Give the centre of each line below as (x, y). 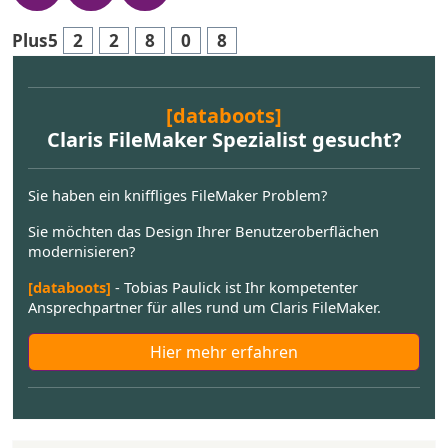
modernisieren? (81, 251)
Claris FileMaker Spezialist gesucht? (224, 139)
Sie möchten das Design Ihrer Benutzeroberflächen (203, 231)
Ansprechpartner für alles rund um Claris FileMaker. (204, 307)
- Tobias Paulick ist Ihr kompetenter (234, 287)
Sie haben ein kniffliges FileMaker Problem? (177, 195)
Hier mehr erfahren (224, 352)
